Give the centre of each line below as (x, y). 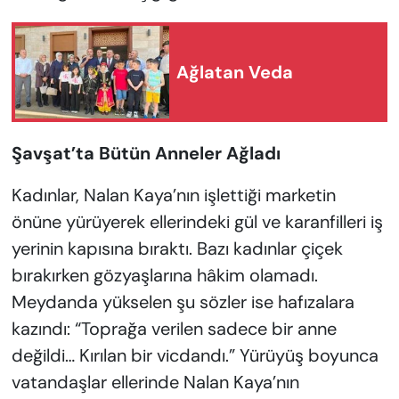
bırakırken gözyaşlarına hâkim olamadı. (164, 276)
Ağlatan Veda (235, 72)
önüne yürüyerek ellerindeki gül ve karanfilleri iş (197, 222)
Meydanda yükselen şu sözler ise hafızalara (183, 302)
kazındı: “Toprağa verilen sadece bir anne (174, 329)
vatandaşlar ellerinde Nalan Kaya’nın (155, 383)
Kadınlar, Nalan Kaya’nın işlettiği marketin (173, 195)
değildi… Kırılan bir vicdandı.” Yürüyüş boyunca (195, 356)
